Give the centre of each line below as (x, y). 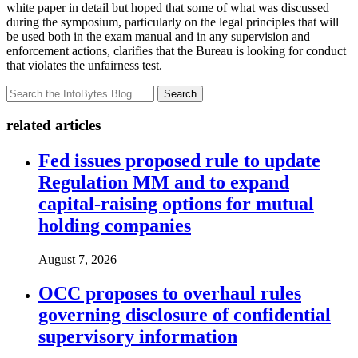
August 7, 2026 (78, 260)
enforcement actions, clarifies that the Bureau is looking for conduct (176, 50)
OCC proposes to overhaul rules (170, 293)
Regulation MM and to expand (164, 183)
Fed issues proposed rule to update (179, 161)
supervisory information (138, 336)
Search (180, 93)
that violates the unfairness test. (84, 65)
